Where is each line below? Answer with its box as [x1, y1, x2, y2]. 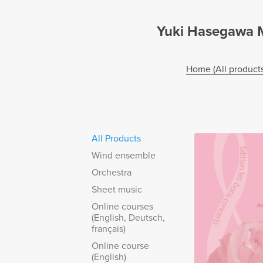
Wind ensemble [91, 150, 156, 162]
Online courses [91, 201, 153, 213]
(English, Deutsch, [91, 212, 165, 224]
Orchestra [91, 167, 131, 179]
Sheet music [91, 184, 142, 196]
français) [91, 223, 126, 235]
